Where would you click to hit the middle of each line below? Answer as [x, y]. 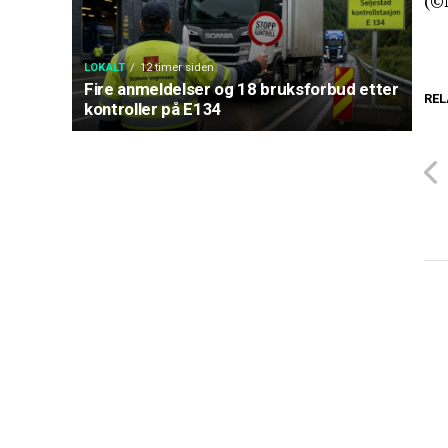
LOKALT [105, 67]
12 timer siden [177, 67]
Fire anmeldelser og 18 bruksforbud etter [241, 89]
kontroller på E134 [153, 109]
